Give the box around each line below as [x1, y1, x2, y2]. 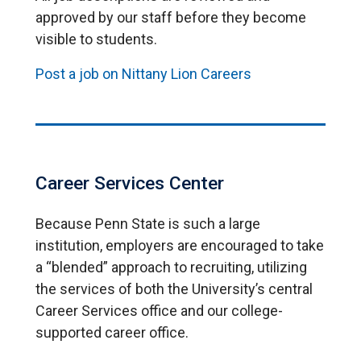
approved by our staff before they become [35, 8, 306, 26]
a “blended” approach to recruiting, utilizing [35, 258, 307, 276]
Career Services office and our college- [35, 301, 283, 319]
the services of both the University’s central [35, 280, 313, 297]
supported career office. [35, 323, 189, 341]
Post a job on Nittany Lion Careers [35, 64, 251, 82]
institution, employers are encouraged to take [35, 236, 324, 254]
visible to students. [35, 30, 160, 48]
